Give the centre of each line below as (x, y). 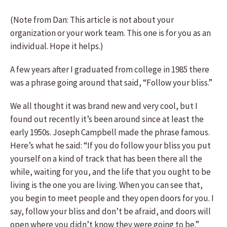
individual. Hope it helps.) (57, 46)
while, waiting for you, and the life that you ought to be (110, 172)
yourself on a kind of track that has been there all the (106, 159)
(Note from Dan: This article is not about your (92, 20)
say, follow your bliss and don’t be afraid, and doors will (110, 211)
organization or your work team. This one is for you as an (110, 33)
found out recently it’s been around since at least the (107, 119)
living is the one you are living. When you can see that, (106, 185)
